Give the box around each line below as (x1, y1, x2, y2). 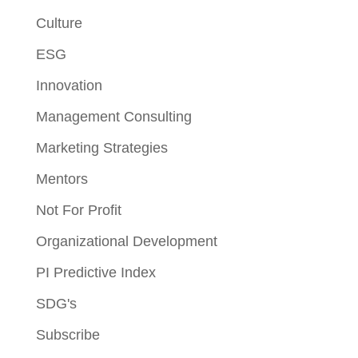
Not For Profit (35, 202, 121, 219)
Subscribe (35, 327, 100, 344)
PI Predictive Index (35, 265, 156, 281)
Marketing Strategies (35, 140, 168, 157)
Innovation (35, 78, 102, 94)
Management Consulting (35, 109, 192, 125)
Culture (35, 15, 82, 32)
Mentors (35, 171, 88, 188)
